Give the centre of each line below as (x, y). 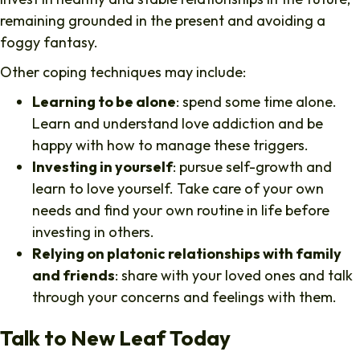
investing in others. (96, 231)
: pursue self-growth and (252, 166)
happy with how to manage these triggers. (174, 145)
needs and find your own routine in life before (181, 210)
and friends (74, 275)
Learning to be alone (104, 101)
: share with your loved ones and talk (234, 275)
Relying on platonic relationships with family (187, 253)
